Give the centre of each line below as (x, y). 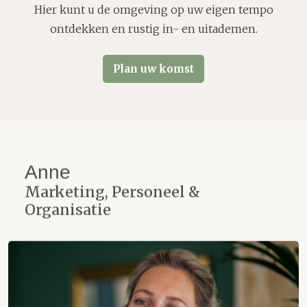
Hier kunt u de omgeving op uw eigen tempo (153, 10)
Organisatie (68, 210)
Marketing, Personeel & (112, 192)
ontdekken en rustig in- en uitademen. (153, 29)
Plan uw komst (153, 69)
